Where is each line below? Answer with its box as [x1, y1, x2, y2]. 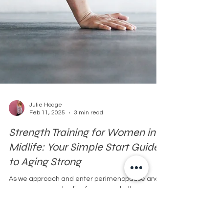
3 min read [74, 156, 103, 163]
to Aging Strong [9, 202, 81, 216]
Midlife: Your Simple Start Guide [9, 188, 159, 201]
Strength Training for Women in [9, 173, 155, 186]
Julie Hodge [29, 149, 62, 155]
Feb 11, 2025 [29, 156, 65, 163]
